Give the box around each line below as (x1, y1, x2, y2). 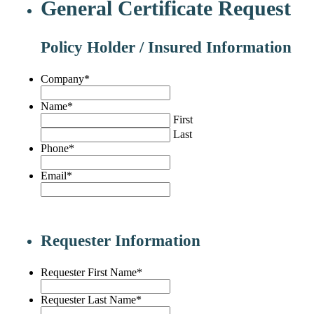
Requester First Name (41, 266, 137, 278)
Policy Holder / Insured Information (41, 37, 292, 56)
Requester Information (41, 231, 200, 250)
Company (41, 73, 84, 86)
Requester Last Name (41, 293, 136, 306)
